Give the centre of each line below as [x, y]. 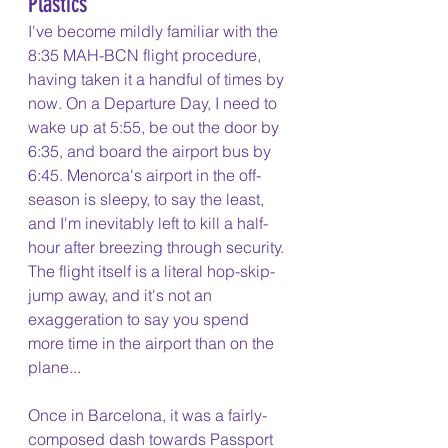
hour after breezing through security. [158, 247]
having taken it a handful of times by [158, 79]
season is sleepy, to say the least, [148, 199]
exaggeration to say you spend [140, 319]
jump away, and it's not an [122, 295]
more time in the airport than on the [153, 343]
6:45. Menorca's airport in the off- [144, 175]
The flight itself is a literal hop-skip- [151, 271]
